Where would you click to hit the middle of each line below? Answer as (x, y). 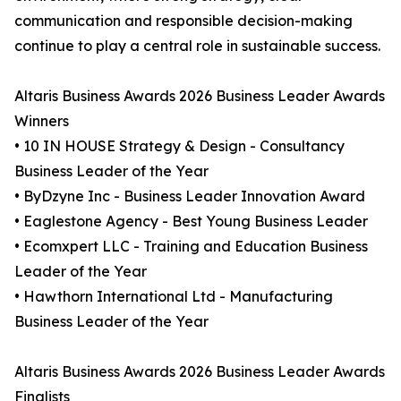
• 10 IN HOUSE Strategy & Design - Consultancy (179, 146)
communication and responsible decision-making (183, 21)
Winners (42, 121)
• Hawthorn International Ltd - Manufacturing (174, 296)
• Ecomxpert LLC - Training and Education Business (191, 246)
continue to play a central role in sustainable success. (197, 46)
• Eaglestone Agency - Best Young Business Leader (191, 221)
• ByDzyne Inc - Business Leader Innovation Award (190, 196)
